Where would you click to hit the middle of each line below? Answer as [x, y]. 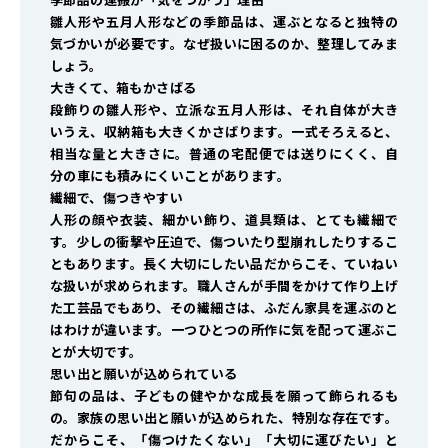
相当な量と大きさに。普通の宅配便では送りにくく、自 [224, 154]
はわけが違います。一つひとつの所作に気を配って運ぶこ [224, 330]
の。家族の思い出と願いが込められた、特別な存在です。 [224, 418]
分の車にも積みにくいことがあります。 [170, 176]
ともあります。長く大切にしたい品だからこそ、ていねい [224, 264]
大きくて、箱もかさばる [123, 88]
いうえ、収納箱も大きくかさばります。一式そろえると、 [224, 132]
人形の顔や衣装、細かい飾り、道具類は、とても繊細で [224, 220]
